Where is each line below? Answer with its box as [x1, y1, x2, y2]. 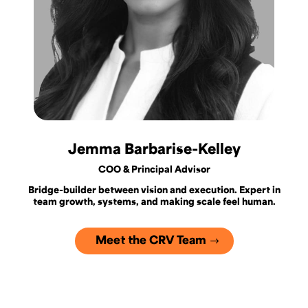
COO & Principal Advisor [98, 163, 210, 175]
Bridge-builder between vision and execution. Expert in [27, 184, 280, 196]
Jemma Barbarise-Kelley [67, 139, 241, 158]
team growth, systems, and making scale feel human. [32, 195, 276, 208]
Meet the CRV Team [95, 232, 206, 247]
